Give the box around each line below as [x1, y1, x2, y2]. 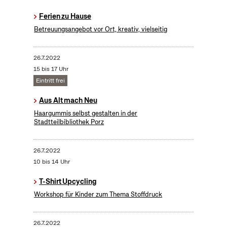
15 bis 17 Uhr [33, 65, 68, 73]
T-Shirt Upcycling [39, 177, 97, 186]
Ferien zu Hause [39, 12, 91, 21]
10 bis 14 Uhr [33, 158, 70, 166]
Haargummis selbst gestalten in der [34, 109, 138, 118]
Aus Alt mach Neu [39, 96, 97, 105]
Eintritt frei [35, 77, 65, 85]
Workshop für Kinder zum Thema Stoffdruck [34, 190, 163, 199]
